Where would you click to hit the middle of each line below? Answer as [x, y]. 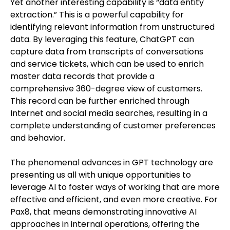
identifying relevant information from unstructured [112, 27]
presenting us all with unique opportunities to [101, 175]
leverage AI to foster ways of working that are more [115, 187]
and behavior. [38, 138]
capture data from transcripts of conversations [107, 51]
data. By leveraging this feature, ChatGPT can [102, 39]
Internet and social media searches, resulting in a [109, 113]
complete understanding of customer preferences [113, 125]
